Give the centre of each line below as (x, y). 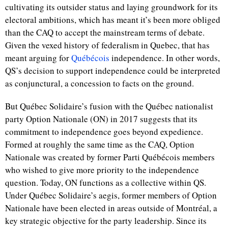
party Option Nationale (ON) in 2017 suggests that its (101, 119)
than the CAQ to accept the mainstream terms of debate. (105, 32)
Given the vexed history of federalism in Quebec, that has (107, 45)
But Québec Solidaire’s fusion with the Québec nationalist (109, 106)
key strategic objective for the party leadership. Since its (106, 221)
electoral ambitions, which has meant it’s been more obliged (113, 20)
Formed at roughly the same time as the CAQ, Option (100, 144)
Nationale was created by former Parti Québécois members (110, 157)
